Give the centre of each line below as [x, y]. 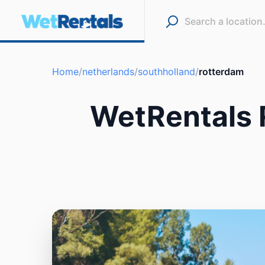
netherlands [108, 72]
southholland [167, 72]
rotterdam [221, 72]
